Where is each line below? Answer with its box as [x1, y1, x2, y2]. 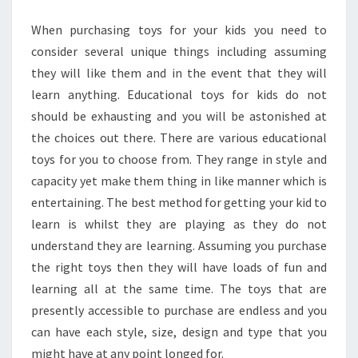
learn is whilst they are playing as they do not [31, 216, 327, 232]
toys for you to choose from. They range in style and [31, 151, 327, 167]
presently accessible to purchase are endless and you [31, 302, 327, 318]
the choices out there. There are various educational [31, 129, 327, 145]
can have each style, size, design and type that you [31, 324, 327, 340]
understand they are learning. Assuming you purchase [31, 237, 327, 253]
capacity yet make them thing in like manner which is [31, 173, 327, 189]
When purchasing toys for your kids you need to [31, 22, 327, 38]
